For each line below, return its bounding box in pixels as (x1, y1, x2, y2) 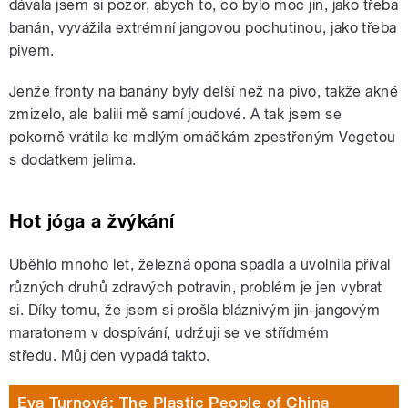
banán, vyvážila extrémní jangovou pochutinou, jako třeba (9, 18, 397, 36)
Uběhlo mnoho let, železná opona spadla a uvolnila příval (9, 255, 391, 273)
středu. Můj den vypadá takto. (9, 346, 210, 364)
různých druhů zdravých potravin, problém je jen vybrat (9, 278, 382, 296)
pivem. (9, 41, 55, 59)
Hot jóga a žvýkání (9, 209, 175, 232)
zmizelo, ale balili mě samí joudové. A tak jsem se (9, 105, 342, 123)
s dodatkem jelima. (9, 150, 137, 168)
